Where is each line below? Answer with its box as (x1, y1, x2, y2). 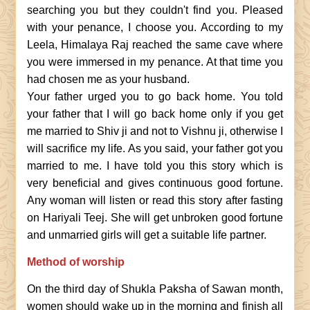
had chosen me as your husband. (27, 73, 190, 85)
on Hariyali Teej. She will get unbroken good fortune (27, 212, 283, 224)
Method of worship (27, 256, 125, 268)
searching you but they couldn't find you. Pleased (27, 4, 283, 16)
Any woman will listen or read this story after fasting (27, 194, 283, 206)
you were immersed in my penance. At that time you (27, 56, 283, 68)
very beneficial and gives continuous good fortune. (27, 177, 283, 189)
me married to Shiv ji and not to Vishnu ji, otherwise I (27, 125, 283, 137)
